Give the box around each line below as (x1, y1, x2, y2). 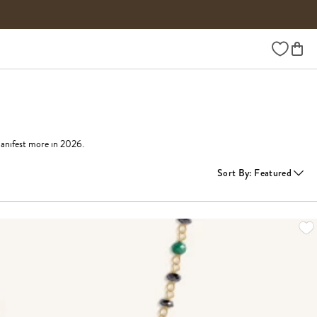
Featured (254, 165, 292, 180)
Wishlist (271, 38, 302, 53)
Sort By (217, 165, 250, 180)
